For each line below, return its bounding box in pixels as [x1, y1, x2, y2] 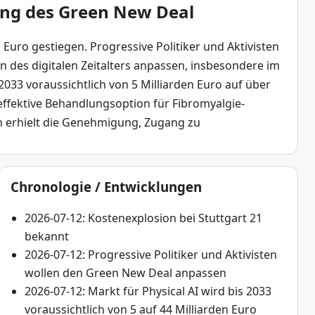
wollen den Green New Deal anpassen [24, 264, 226, 281]
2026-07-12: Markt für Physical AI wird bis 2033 [24, 283, 271, 299]
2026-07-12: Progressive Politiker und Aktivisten [24, 246, 277, 262]
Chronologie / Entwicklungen [10, 177, 202, 195]
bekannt [24, 228, 69, 244]
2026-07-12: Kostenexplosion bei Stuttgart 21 [24, 210, 262, 226]
